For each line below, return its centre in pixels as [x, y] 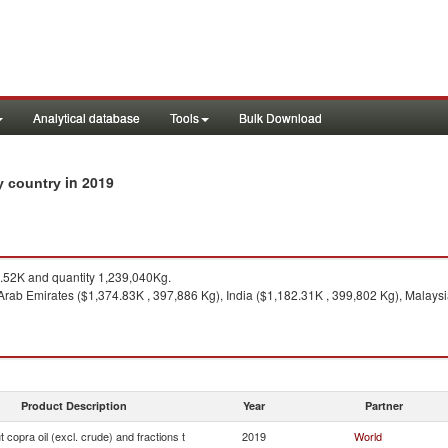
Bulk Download [280, 117]
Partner [384, 405]
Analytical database [86, 117]
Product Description [74, 405]
